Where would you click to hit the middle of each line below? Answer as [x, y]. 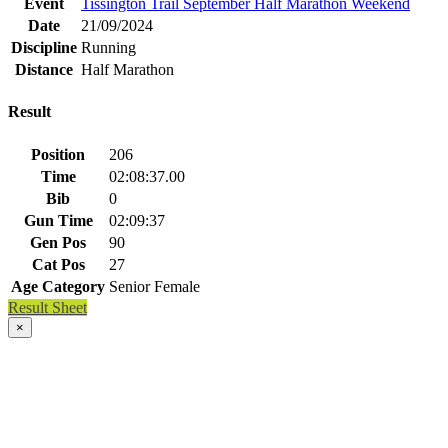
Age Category [58, 286]
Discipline [44, 48]
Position [58, 154]
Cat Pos [58, 264]
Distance [44, 70]
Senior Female [154, 286]
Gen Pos [58, 242]
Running [108, 48]
